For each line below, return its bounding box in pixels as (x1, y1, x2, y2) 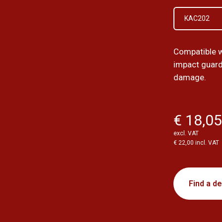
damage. (173, 72, 207, 83)
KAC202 (184, 14, 210, 23)
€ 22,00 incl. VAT (173, 139, 220, 147)
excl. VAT (173, 130, 199, 137)
